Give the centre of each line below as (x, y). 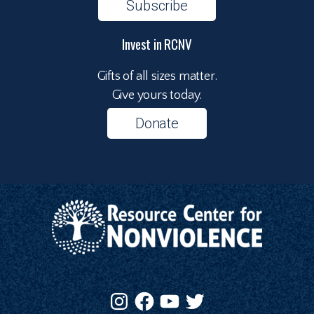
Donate (157, 124)
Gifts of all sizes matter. (157, 77)
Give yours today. (157, 96)
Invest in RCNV (157, 44)
